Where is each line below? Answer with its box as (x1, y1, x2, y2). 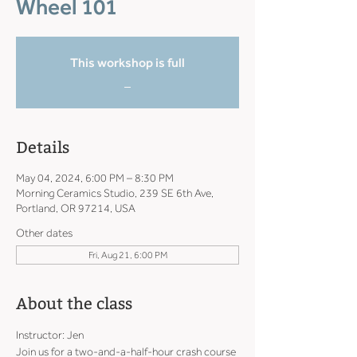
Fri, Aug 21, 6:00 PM (88, 249, 167, 261)
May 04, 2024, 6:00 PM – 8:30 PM (16, 171, 174, 185)
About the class (16, 294, 132, 313)
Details (16, 138, 69, 157)
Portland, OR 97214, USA (16, 202, 135, 215)
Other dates (16, 226, 73, 240)
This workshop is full (70, 55, 185, 70)
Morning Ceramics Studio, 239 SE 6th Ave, (16, 186, 214, 200)
